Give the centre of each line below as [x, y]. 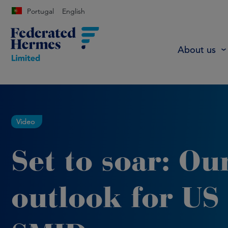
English [74, 11]
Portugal [40, 11]
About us [197, 49]
